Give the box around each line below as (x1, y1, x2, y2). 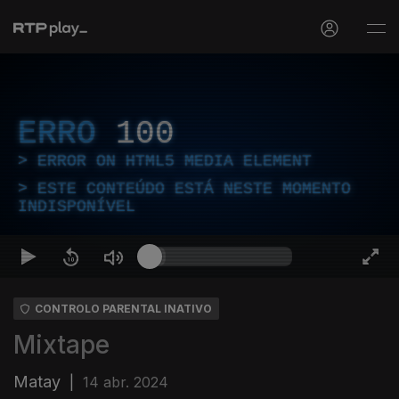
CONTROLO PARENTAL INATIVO (35, 302, 212, 315)
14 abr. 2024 (83, 373, 168, 391)
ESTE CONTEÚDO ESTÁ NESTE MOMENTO (37, 180, 351, 198)
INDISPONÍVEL (18, 198, 135, 216)
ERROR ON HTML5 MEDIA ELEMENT (37, 152, 312, 170)
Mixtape (13, 330, 110, 360)
